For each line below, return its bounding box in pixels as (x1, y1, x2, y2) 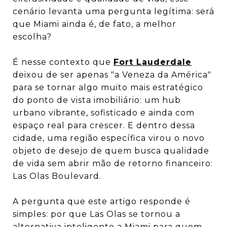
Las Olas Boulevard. (13, 171, 101, 181)
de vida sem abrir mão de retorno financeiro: (13, 159, 213, 169)
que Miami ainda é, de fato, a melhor (13, 19, 176, 29)
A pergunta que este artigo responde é (13, 197, 191, 207)
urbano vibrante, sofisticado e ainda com (13, 108, 195, 118)
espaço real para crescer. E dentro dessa (13, 121, 195, 131)
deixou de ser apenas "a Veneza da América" (13, 70, 211, 80)
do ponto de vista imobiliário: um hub (13, 95, 181, 105)
